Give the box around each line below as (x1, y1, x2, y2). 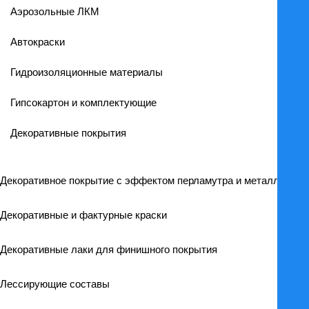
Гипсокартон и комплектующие (10, 97, 157, 108)
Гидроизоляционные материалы (10, 66, 163, 78)
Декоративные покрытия (10, 127, 126, 139)
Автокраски (10, 36, 65, 48)
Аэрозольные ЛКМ (10, 6, 99, 17)
